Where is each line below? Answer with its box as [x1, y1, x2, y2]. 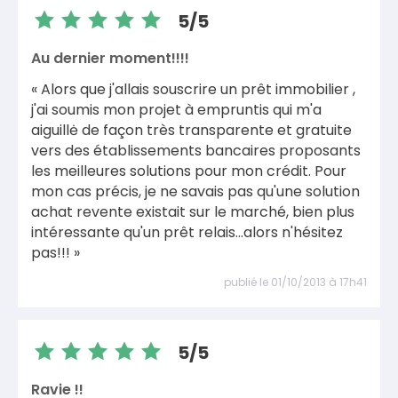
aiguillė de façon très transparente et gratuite [31, 120, 352, 140]
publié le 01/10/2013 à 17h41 [224, 274, 367, 290]
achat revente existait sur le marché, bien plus [31, 202, 354, 222]
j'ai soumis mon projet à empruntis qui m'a [31, 99, 322, 120]
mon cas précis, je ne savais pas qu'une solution [31, 181, 360, 202]
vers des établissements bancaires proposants [31, 140, 361, 161]
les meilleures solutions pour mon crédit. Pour [31, 161, 346, 181]
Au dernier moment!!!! [31, 47, 189, 68]
